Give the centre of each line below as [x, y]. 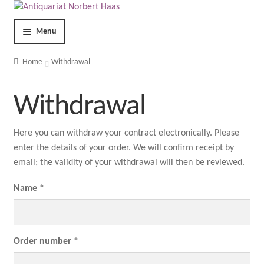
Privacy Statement [48, 216]
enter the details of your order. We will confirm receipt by [123, 148]
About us [30, 122]
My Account [36, 247]
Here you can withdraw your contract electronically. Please [126, 133]
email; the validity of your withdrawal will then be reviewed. [129, 162]
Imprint [27, 185]
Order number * [46, 242]
